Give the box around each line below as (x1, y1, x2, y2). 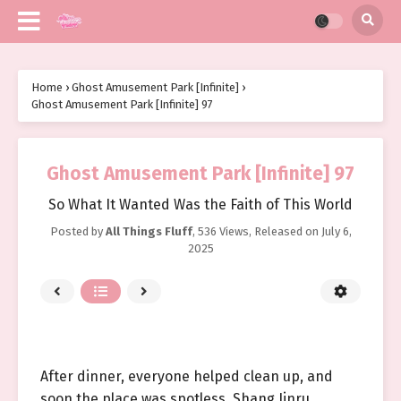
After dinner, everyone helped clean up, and (40, 368, 333, 385)
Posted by (49, 225, 106, 238)
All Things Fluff (105, 225, 192, 238)
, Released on (248, 225, 321, 238)
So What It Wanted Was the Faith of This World (48, 196, 353, 213)
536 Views (197, 225, 249, 238)
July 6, (320, 225, 352, 238)
